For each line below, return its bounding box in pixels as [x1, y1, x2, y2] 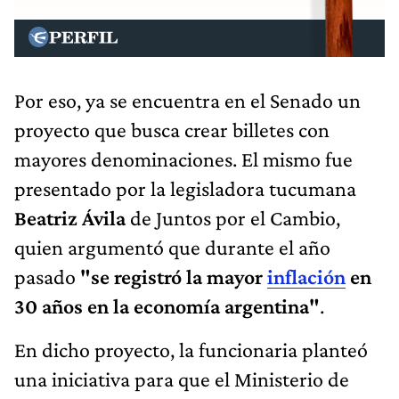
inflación [267, 264, 346, 289]
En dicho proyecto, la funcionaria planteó [14, 337, 368, 362]
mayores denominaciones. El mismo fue [14, 146, 353, 171]
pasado [14, 264, 80, 289]
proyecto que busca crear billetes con [14, 117, 330, 142]
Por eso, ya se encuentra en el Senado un [14, 87, 361, 112]
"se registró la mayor [80, 264, 267, 289]
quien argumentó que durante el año [14, 234, 330, 259]
